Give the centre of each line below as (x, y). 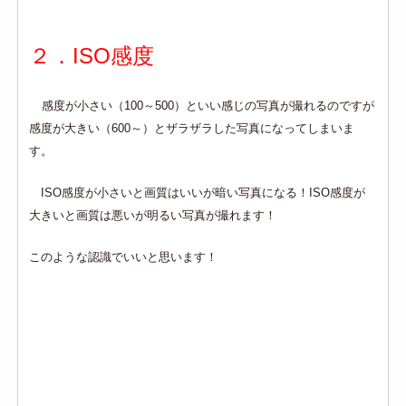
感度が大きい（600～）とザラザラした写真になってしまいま (192, 129)
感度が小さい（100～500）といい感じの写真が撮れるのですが (208, 106)
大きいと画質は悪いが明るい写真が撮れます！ (153, 216)
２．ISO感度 (92, 56)
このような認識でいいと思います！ (124, 257)
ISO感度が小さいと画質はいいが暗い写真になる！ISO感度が (198, 193)
